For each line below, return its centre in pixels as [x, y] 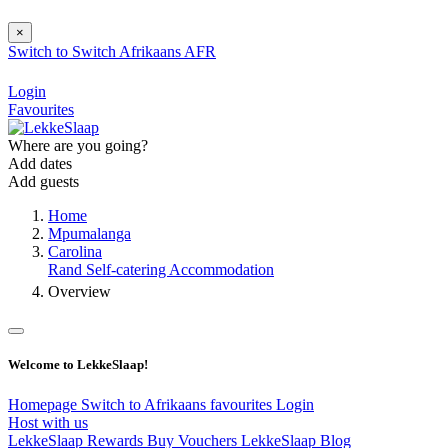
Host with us [48, 422]
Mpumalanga [89, 234]
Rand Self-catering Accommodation [161, 270]
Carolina [75, 252]
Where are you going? [78, 146]
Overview [79, 292]
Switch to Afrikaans [145, 404]
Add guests [43, 182]
